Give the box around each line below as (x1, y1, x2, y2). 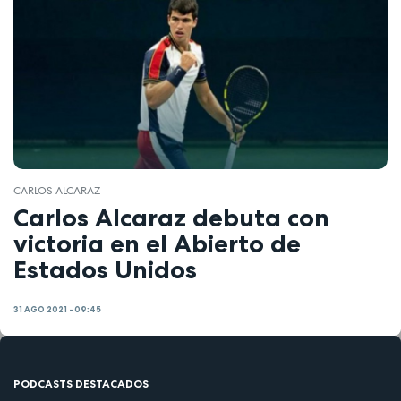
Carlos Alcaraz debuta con (13, 202, 329, 234)
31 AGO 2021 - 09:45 (13, 303, 101, 315)
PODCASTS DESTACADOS (13, 377, 149, 391)
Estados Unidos (13, 254, 197, 286)
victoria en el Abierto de (13, 228, 301, 260)
